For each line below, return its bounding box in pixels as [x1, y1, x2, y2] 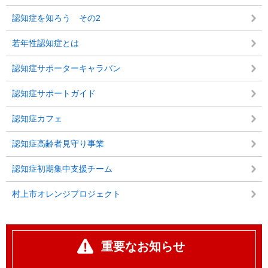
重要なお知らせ [101, 240, 185, 253]
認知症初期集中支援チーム [12, 164, 112, 173]
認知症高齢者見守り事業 [12, 139, 104, 148]
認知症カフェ [12, 114, 62, 123]
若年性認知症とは [12, 38, 79, 48]
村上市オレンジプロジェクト [12, 189, 121, 199]
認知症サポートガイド [12, 89, 96, 98]
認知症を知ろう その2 [12, 13, 100, 23]
